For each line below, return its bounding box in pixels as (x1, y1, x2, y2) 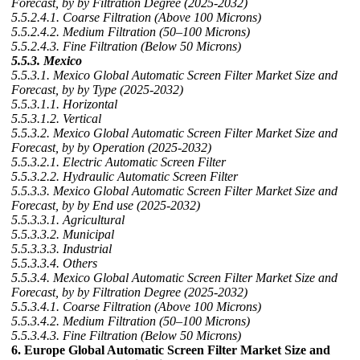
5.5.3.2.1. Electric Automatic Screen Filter (11, 155, 226, 169)
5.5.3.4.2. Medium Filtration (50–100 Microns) (11, 314, 250, 328)
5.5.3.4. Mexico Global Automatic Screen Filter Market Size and (11, 271, 337, 284)
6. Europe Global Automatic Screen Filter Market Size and (11, 343, 330, 357)
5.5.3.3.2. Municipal (11, 227, 114, 241)
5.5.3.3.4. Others (11, 256, 97, 270)
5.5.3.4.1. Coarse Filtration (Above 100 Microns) (11, 300, 261, 313)
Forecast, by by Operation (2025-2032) (11, 141, 211, 154)
